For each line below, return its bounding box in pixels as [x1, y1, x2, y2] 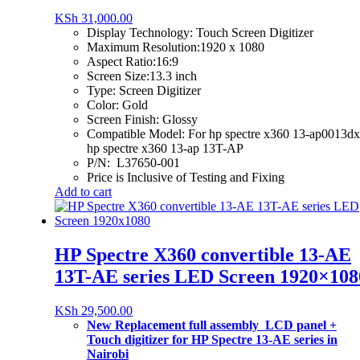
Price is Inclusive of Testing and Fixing [87, 170, 284, 185]
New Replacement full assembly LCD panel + [87, 318, 337, 332]
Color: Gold [87, 98, 148, 112]
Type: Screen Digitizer [87, 84, 201, 98]
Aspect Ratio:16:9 [87, 55, 178, 69]
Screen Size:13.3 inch [87, 69, 197, 84]
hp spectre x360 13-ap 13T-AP [87, 141, 243, 156]
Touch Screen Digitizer [196, 26, 313, 40]
